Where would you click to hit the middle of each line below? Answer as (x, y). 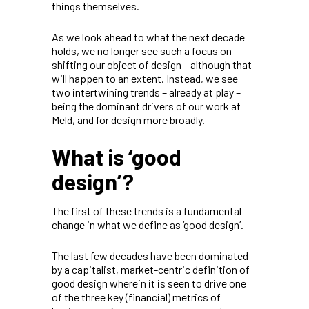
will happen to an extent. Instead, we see (145, 78)
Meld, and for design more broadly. (128, 119)
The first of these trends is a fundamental (147, 210)
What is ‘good (117, 156)
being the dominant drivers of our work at (146, 106)
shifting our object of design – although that (152, 64)
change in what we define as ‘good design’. (148, 224)
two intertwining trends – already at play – (146, 92)
